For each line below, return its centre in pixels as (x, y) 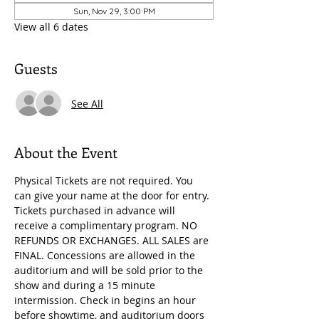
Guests (36, 68)
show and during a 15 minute (86, 286)
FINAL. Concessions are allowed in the (106, 256)
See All (87, 103)
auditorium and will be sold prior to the (110, 271)
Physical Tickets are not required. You (105, 181)
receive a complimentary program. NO (107, 226)
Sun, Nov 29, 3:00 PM (114, 11)
